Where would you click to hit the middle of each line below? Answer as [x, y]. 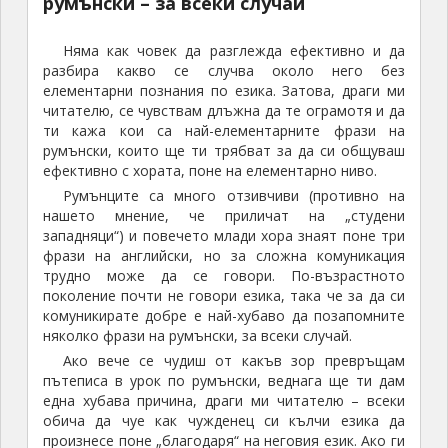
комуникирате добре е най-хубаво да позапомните [224, 316]
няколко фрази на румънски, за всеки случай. [197, 336]
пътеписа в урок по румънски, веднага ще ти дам [224, 381]
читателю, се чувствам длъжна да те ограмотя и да [224, 111]
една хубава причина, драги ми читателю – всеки [224, 401]
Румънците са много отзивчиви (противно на [234, 196]
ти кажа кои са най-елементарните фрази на [224, 131]
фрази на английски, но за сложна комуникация [224, 256]
